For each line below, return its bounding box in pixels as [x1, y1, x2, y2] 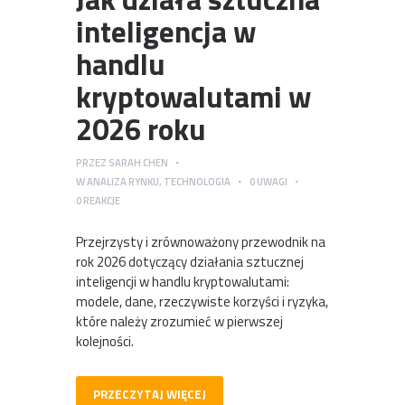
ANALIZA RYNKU [87, 173, 159, 189]
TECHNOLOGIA [164, 173, 231, 189]
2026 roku [76, 106, 206, 152]
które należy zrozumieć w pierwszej [76, 311, 283, 333]
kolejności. [76, 331, 134, 353]
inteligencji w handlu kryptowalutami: [76, 271, 289, 293]
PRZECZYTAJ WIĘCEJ [92, 384, 206, 403]
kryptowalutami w [76, 73, 311, 119]
